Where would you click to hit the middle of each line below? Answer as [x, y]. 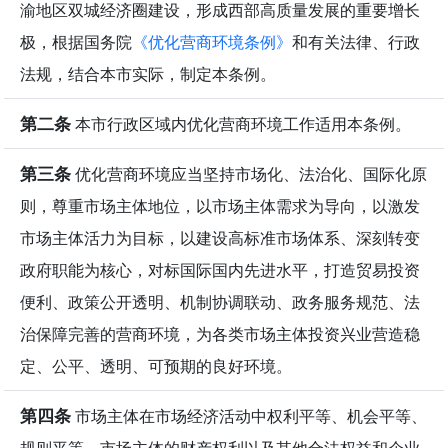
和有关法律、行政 [356, 42]
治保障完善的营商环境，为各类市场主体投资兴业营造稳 [220, 334]
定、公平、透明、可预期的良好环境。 [156, 366]
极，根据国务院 [76, 42]
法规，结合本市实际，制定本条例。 [148, 74]
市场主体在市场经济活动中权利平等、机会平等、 [249, 416]
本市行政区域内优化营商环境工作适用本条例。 [241, 124]
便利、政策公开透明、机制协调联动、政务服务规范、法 [220, 302]
